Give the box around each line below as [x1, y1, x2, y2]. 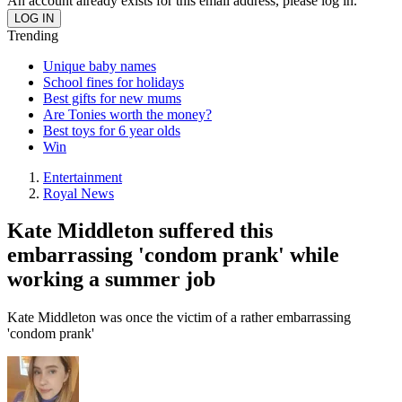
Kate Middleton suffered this [7, 219, 273, 243]
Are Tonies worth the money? [43, 106, 212, 122]
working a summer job [7, 267, 215, 292]
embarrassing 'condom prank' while [7, 243, 339, 267]
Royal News [43, 185, 114, 201]
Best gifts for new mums [43, 90, 181, 106]
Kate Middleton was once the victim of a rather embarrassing [7, 310, 351, 326]
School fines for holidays [43, 74, 184, 90]
